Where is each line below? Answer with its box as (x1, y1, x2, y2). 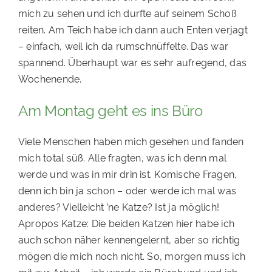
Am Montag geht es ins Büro (18, 100, 203, 120)
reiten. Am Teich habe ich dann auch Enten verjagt (18, 22, 248, 36)
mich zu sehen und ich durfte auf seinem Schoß (18, 6, 237, 20)
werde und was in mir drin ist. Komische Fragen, (18, 167, 237, 181)
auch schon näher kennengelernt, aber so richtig (18, 233, 240, 246)
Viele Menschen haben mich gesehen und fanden (18, 134, 244, 148)
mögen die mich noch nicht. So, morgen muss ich (18, 249, 246, 263)
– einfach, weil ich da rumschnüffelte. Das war (18, 39, 229, 53)
